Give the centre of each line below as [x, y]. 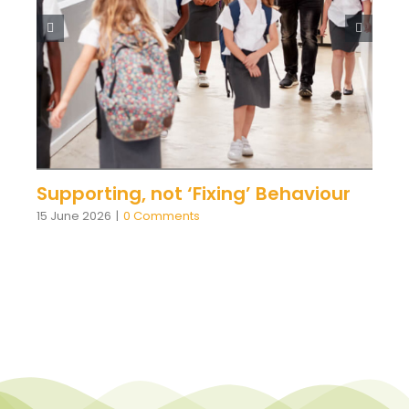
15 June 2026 [73, 215]
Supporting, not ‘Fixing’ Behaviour [193, 193]
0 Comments [161, 215]
